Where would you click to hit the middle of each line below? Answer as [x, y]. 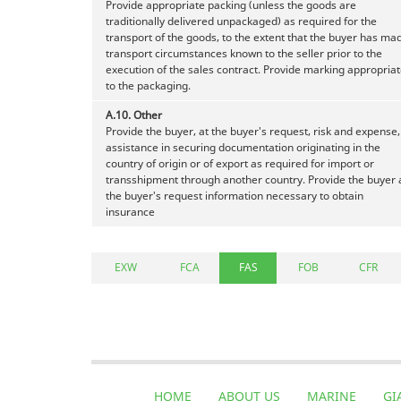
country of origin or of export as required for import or [240, 163]
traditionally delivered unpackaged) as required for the [241, 21]
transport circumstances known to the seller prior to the [244, 53]
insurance [130, 211]
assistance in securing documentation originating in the [243, 147]
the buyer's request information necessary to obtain [235, 195]
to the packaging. [148, 85]
